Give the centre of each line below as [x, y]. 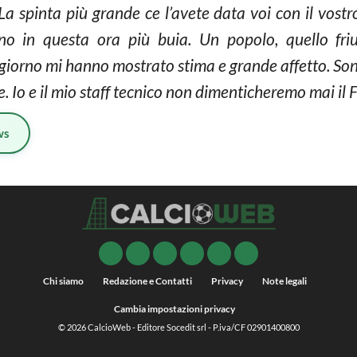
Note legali [284, 281]
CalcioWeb [109, 328]
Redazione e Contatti [147, 281]
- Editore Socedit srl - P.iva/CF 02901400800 [215, 328]
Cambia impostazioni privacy [175, 309]
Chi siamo [63, 281]
